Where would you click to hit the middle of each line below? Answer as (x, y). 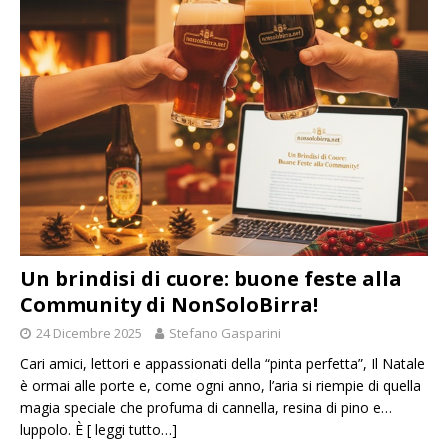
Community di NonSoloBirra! (169, 305)
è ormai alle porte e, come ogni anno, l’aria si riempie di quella (220, 386)
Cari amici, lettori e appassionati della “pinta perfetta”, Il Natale (222, 364)
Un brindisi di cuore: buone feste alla (211, 279)
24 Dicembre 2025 (89, 333)
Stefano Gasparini (225, 333)
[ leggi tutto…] (132, 430)
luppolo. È (53, 430)
